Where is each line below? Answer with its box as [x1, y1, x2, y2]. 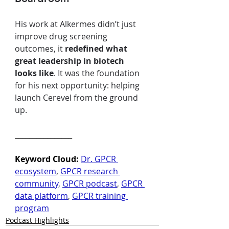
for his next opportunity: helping [15, 80, 142, 91]
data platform [15, 190, 68, 201]
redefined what [65, 43, 129, 54]
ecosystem [15, 166, 56, 177]
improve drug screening [15, 31, 109, 42]
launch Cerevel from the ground [15, 92, 140, 103]
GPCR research [60, 166, 120, 177]
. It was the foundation [54, 67, 142, 79]
